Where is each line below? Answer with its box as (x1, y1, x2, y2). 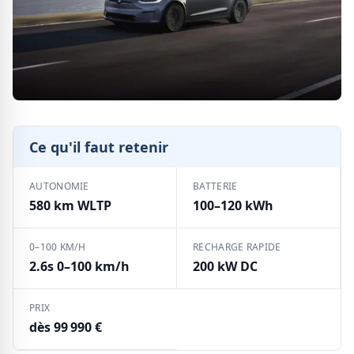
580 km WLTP (29, 197, 111, 214)
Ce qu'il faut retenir (29, 137, 168, 156)
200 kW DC (193, 258, 258, 275)
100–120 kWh (193, 197, 273, 214)
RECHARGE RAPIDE (193, 240, 281, 254)
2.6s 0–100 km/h (29, 258, 130, 275)
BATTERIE (193, 179, 238, 193)
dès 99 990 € (29, 318, 102, 336)
